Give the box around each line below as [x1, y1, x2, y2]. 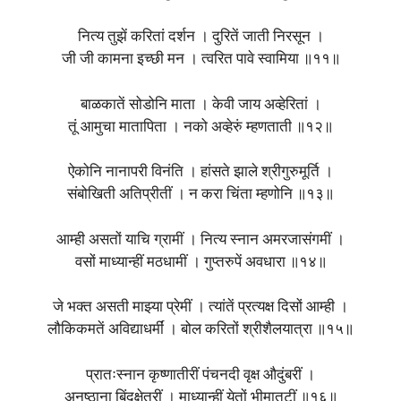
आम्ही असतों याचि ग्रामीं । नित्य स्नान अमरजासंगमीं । [56, 232, 345, 248]
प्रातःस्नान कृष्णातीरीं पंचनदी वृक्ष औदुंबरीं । [86, 367, 315, 383]
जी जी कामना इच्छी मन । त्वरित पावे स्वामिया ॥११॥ [61, 52, 340, 68]
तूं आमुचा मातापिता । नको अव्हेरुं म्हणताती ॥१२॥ [68, 119, 333, 135]
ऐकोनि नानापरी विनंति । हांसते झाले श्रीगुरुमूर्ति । [68, 165, 333, 181]
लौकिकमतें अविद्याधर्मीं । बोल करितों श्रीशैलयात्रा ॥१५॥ [47, 322, 354, 338]
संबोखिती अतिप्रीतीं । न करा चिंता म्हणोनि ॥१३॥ [67, 187, 334, 203]
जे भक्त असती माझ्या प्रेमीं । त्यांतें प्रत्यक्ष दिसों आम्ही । [53, 300, 348, 316]
